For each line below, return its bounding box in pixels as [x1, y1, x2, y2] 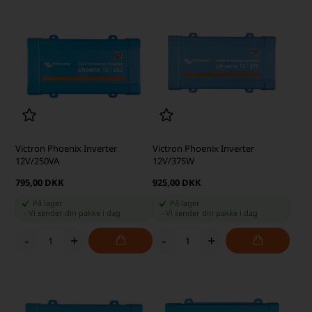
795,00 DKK [15, 176, 65, 189]
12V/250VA [15, 155, 60, 168]
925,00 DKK [153, 176, 201, 189]
